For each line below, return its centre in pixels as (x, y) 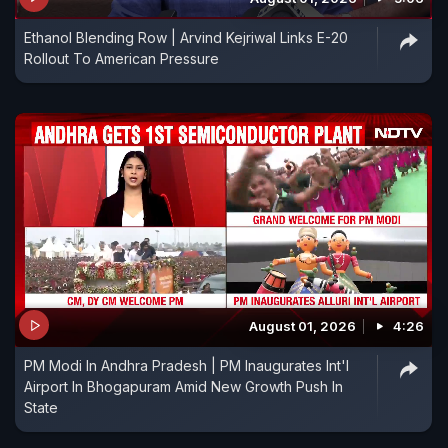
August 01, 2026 (302, 326)
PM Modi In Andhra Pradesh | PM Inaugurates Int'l (186, 366)
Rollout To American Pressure (121, 58)
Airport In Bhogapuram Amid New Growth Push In (183, 387)
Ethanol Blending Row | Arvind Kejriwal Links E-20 (186, 37)
